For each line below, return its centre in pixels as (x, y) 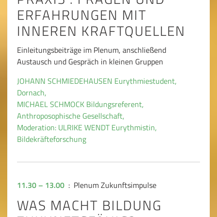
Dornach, (32, 93)
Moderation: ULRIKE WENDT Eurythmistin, (87, 128)
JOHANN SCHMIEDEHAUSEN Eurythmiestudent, (97, 81)
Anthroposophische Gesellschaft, (71, 116)
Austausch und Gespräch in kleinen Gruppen (90, 62)
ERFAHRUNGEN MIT (82, 15)
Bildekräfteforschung (52, 139)
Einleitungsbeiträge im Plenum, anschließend (92, 50)
